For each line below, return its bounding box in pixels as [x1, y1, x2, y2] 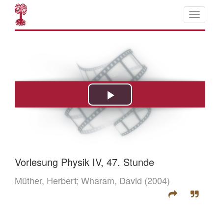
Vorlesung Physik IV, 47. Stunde [15, 155, 154, 169]
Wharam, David [81, 174, 142, 187]
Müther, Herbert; [15, 174, 81, 187]
